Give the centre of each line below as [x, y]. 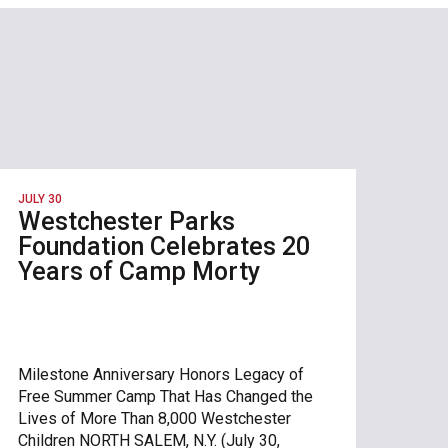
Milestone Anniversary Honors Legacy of [160, 374]
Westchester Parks [126, 221]
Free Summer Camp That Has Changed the [165, 396]
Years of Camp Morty [138, 271]
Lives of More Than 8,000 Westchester [154, 418]
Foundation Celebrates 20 [163, 246]
